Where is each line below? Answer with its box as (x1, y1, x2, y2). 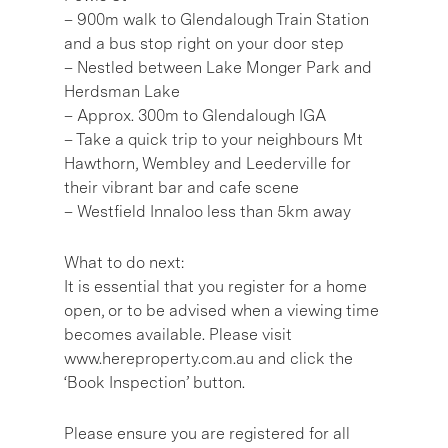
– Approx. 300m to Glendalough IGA (64, 106, 326, 126)
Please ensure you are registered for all (64, 424, 350, 444)
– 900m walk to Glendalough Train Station (64, 10, 369, 30)
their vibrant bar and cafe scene (64, 178, 299, 198)
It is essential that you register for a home (64, 277, 367, 297)
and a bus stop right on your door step (64, 34, 344, 54)
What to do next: (64, 253, 184, 273)
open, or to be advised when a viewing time (64, 301, 379, 321)
